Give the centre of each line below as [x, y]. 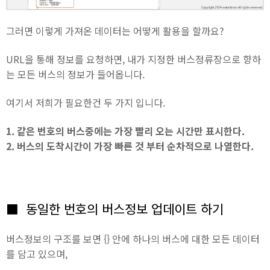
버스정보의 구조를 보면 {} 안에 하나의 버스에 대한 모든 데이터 [133, 239]
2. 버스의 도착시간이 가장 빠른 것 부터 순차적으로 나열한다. [131, 146]
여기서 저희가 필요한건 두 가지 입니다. [86, 102]
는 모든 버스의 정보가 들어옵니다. [75, 74]
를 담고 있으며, [37, 254]
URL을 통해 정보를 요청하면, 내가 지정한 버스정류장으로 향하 [133, 59]
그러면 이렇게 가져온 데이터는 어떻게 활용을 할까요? [115, 31]
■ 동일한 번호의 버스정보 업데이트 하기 [115, 209]
